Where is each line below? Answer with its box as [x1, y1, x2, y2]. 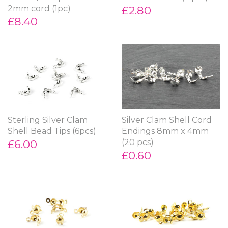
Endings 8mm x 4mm [122, 126, 209, 136]
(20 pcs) [122, 137, 154, 147]
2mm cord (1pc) [8, 3, 71, 13]
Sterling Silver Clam [8, 115, 88, 125]
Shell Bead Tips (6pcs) [8, 126, 96, 136]
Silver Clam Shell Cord [122, 115, 212, 125]
